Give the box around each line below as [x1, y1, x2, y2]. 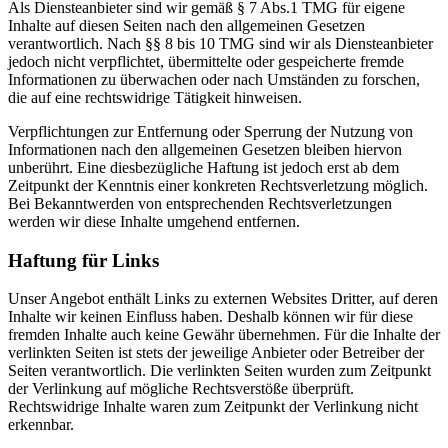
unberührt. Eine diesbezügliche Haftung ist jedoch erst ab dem [8, 158, 399, 176]
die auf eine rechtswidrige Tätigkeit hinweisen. [8, 88, 302, 106]
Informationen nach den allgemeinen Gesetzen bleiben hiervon [8, 140, 402, 158]
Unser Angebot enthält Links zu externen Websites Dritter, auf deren [8, 290, 438, 308]
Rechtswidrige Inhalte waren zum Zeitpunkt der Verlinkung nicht [8, 398, 418, 416]
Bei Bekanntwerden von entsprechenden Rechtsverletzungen [8, 194, 392, 212]
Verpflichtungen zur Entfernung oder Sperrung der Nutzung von [8, 122, 413, 140]
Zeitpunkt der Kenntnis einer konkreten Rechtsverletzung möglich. [8, 176, 428, 194]
